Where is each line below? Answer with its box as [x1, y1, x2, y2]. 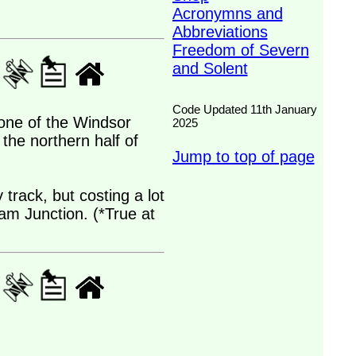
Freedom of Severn [172, 41, 309, 59]
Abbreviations [172, 23, 268, 41]
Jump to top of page [172, 148, 315, 165]
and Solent [172, 60, 248, 77]
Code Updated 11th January [172, 103, 317, 116]
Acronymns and [172, 5, 283, 22]
